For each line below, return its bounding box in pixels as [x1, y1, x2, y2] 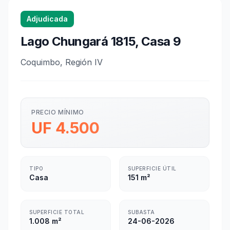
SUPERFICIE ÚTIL [128, 165, 177, 171]
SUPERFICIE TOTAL [29, 209, 84, 215]
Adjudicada [27, 14, 68, 23]
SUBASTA [128, 209, 155, 215]
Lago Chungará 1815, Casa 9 [21, 34, 181, 49]
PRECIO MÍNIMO [31, 108, 84, 116]
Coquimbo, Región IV [21, 57, 103, 67]
